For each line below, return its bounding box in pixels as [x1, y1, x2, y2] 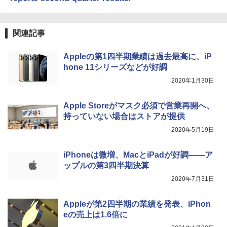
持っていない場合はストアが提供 [63, 111, 185, 121]
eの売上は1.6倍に [63, 210, 128, 219]
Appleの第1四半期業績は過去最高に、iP [63, 52, 212, 61]
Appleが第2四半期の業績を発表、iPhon [63, 199, 211, 208]
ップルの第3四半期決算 [63, 161, 149, 170]
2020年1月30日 [171, 77, 214, 84]
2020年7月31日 [171, 175, 214, 182]
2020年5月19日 [171, 126, 214, 133]
